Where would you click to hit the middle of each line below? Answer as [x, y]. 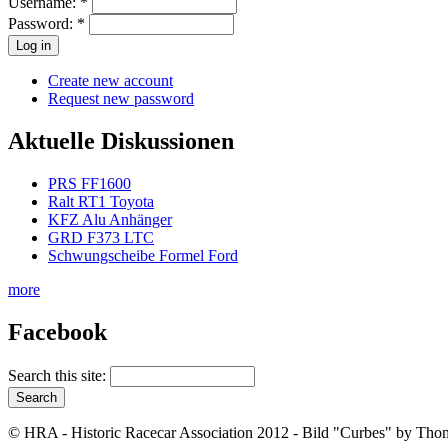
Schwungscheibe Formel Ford [143, 256]
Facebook [57, 332]
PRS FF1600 [89, 184]
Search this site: [59, 375]
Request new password [121, 99]
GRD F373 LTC [101, 238]
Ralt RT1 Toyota [101, 202]
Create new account [110, 81]
